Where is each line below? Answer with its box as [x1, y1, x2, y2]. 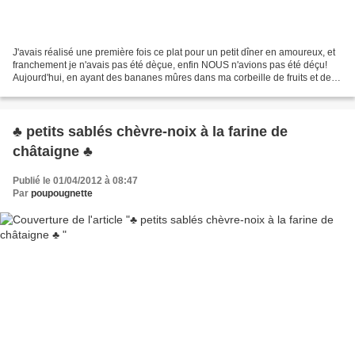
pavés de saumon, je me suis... [13, 85, 145, 97]
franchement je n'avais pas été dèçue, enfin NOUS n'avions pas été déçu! [13, 59, 327, 71]
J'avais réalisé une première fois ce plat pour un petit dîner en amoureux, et [13, 47, 335, 59]
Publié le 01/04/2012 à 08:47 [13, 175, 138, 187]
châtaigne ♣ [13, 143, 93, 160]
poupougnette [31, 188, 93, 200]
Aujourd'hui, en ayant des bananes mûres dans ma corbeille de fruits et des [13, 72, 336, 84]
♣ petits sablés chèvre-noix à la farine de [13, 124, 288, 140]
